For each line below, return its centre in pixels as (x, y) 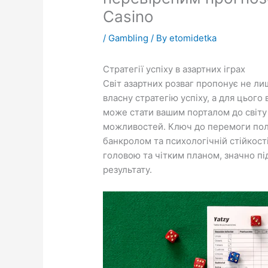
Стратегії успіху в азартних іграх (174, 69)
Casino (129, 17)
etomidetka (193, 38)
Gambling (129, 38)
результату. (128, 170)
